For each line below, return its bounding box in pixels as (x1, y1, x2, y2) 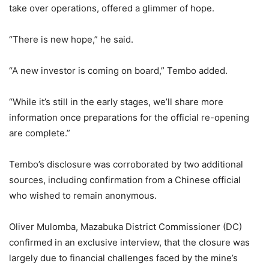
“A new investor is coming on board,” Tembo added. (9, 64, 228, 76)
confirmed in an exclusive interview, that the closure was (9, 236, 250, 248)
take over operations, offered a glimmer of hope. (9, 2, 214, 14)
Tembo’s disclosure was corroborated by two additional (9, 158, 243, 170)
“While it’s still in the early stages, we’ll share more (9, 95, 223, 107)
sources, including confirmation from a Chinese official (9, 174, 241, 186)
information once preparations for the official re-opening (9, 111, 249, 123)
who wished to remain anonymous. (9, 189, 157, 201)
